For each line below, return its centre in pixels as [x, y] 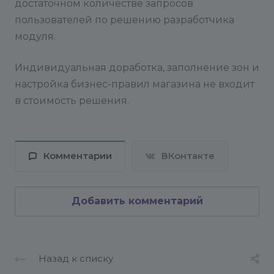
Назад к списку [76, 258]
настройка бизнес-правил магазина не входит [135, 84]
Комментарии [78, 156]
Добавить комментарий [137, 201]
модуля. [35, 36]
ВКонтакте [188, 156]
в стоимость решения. [72, 101]
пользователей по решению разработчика [124, 20]
